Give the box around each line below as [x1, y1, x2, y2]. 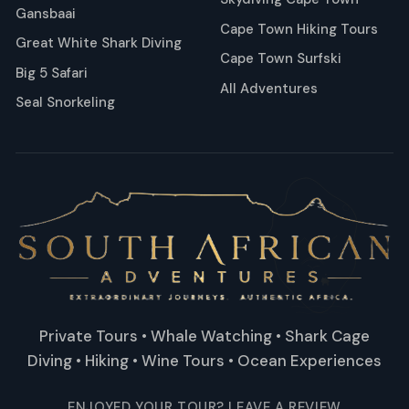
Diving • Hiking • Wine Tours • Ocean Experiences [27, 350, 382, 371]
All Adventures [220, 79, 318, 98]
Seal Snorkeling [16, 93, 115, 111]
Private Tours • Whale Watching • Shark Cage [39, 325, 370, 346]
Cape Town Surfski [220, 49, 341, 68]
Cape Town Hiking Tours [220, 19, 378, 38]
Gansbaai [16, 4, 76, 23]
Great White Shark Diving [16, 34, 182, 52]
